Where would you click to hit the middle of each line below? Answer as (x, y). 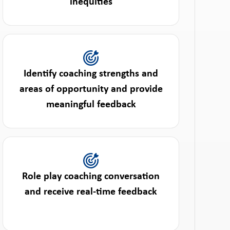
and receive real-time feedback (91, 192)
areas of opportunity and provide (91, 89)
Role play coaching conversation (91, 177)
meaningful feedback (91, 105)
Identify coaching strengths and (91, 74)
